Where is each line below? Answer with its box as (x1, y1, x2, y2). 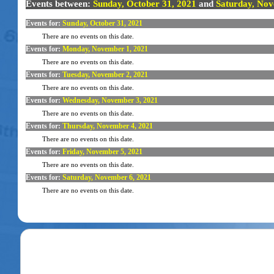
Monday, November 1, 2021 (62, 45, 148, 53)
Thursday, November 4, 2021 (62, 122, 153, 130)
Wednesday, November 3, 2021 (62, 96, 158, 105)
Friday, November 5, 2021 (62, 147, 143, 156)
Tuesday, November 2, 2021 (62, 70, 148, 79)
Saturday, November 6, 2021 (62, 173, 151, 182)
